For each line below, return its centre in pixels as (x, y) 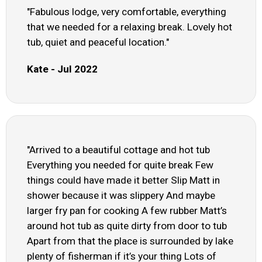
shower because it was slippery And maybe (121, 196)
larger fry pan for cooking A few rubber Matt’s (127, 211)
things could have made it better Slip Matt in (123, 180)
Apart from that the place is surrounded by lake (130, 241)
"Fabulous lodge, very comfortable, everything (127, 12)
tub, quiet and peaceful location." (98, 42)
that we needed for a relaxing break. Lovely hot (130, 27)
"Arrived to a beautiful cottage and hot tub (118, 150)
